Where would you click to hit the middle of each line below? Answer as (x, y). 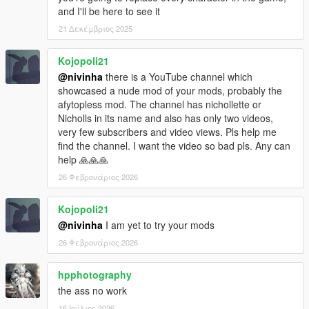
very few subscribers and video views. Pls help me (167, 132)
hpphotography (95, 275)
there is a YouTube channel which (178, 77)
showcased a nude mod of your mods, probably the (170, 91)
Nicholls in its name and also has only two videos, (166, 118)
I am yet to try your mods (159, 225)
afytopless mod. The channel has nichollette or (160, 104)
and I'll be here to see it (109, 11)
